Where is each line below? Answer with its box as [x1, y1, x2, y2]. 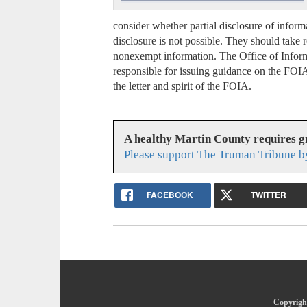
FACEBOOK [146, 188, 193, 201]
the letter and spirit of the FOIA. [113, 79, 252, 92]
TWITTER [251, 188, 287, 201]
